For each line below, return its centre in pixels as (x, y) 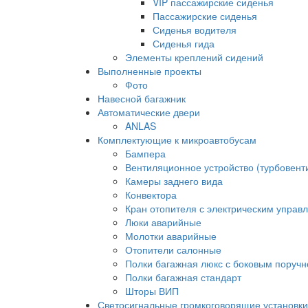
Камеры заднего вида (174, 181)
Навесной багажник (142, 98)
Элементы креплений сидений (194, 57)
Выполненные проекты (150, 71)
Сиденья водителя (195, 30)
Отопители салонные (173, 250)
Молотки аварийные (171, 236)
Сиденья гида (184, 43)
